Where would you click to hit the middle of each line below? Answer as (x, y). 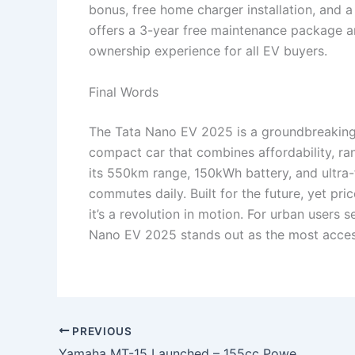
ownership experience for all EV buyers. (208, 51)
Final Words (124, 92)
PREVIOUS (101, 331)
